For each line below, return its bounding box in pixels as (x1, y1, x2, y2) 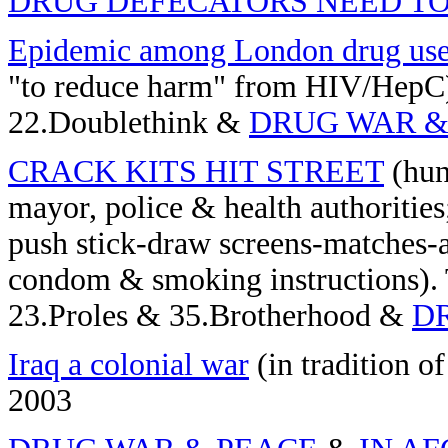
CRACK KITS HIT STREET (8, 154, 384, 189)
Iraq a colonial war (8, 347, 249, 382)
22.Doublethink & (8, 105, 249, 140)
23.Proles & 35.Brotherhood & (8, 298, 412, 333)
